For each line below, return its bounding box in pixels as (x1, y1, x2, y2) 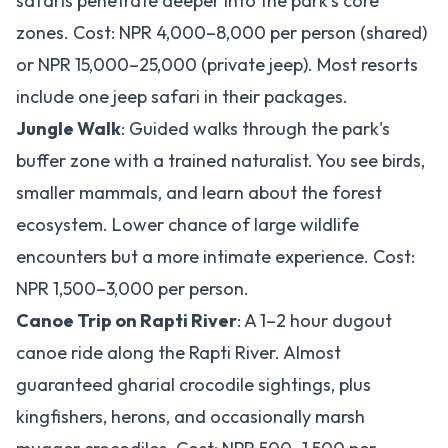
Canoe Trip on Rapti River (16, 309, 237, 332)
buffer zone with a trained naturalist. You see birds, (16, 149, 425, 172)
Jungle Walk (16, 117, 121, 140)
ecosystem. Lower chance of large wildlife (16, 213, 359, 236)
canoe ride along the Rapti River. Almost (16, 341, 341, 364)
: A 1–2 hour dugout (237, 309, 392, 332)
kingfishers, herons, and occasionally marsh (16, 405, 365, 428)
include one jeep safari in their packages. (16, 85, 348, 108)
